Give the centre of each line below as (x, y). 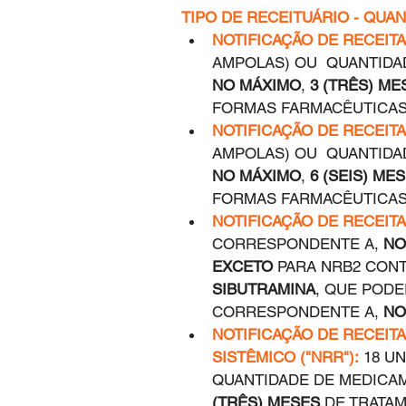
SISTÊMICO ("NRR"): (285, 358)
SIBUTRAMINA (264, 290)
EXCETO (242, 267)
